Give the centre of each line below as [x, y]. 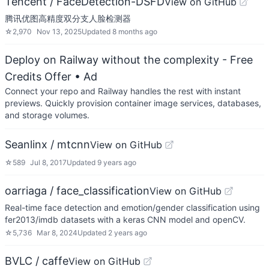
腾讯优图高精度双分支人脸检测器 [68, 18]
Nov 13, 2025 [59, 32]
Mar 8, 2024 [57, 233]
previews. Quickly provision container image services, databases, [133, 103]
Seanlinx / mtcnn [47, 144]
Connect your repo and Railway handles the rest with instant [123, 91]
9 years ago [117, 162]
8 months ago [135, 32]
